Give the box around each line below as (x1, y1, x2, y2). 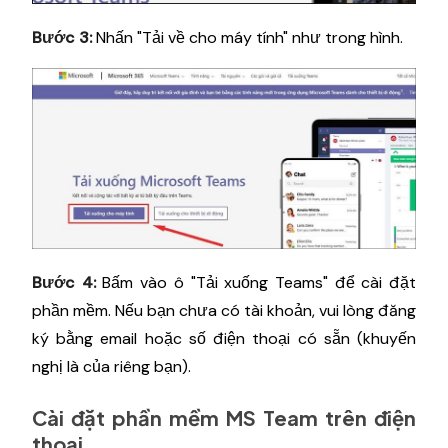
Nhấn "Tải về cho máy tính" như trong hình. (92, 27, 403, 49)
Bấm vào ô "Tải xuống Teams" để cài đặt (95, 272, 417, 294)
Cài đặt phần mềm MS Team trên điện (32, 405, 416, 431)
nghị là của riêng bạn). (32, 356, 191, 378)
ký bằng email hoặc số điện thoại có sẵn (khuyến (32, 328, 416, 350)
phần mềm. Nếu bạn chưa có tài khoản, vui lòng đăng (32, 300, 416, 322)
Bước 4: (32, 272, 96, 294)
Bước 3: (32, 27, 92, 49)
